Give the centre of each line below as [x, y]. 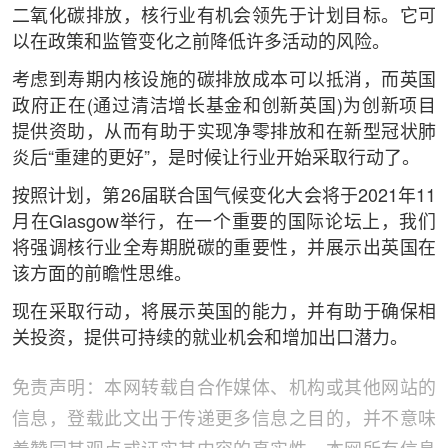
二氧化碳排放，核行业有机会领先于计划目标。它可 [224, 17]
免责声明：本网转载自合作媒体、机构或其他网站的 [224, 389]
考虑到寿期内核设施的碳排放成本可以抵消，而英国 [224, 81]
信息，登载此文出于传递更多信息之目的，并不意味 [224, 420]
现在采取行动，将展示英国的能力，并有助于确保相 [224, 313]
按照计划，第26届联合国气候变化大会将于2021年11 [224, 197]
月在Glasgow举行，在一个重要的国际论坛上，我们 [224, 223]
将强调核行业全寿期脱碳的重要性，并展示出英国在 [224, 249]
